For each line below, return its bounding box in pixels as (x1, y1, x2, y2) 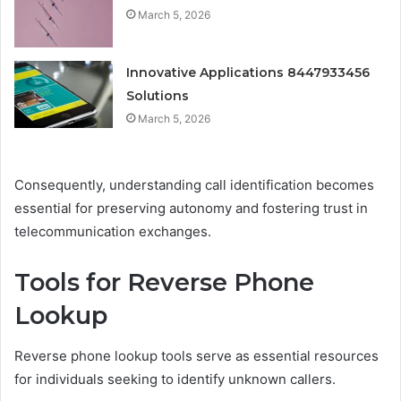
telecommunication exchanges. (14, 223, 211, 241)
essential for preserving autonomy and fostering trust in (14, 200, 368, 218)
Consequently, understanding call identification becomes (14, 176, 374, 194)
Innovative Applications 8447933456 (126, 64, 371, 81)
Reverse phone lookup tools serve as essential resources (14, 346, 379, 364)
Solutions (126, 88, 190, 105)
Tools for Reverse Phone (14, 268, 314, 298)
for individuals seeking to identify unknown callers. (14, 370, 336, 388)
